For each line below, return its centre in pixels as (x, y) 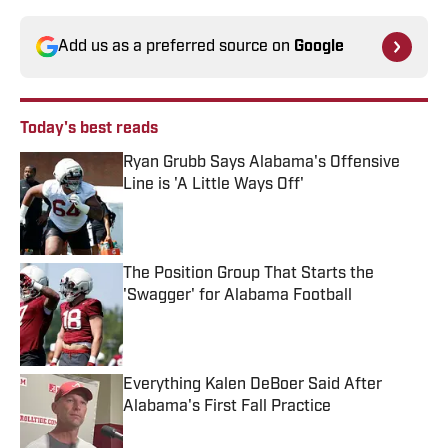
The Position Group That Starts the (248, 274)
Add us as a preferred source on (176, 47)
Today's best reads (89, 129)
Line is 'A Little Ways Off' (213, 185)
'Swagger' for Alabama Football (237, 296)
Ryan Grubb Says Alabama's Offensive (261, 163)
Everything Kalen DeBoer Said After (252, 385)
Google (319, 47)
